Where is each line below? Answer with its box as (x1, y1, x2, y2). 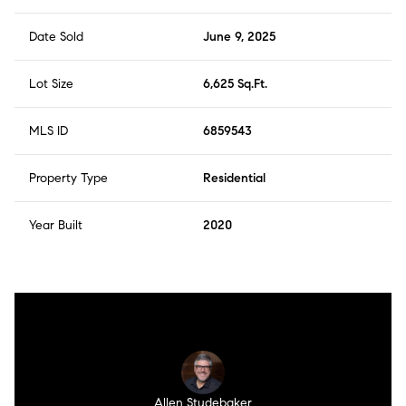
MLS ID (29, 123, 68, 140)
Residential (203, 170, 266, 187)
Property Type (29, 170, 108, 187)
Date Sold (29, 29, 83, 45)
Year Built (29, 217, 82, 234)
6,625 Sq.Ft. (203, 76, 267, 92)
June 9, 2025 (203, 29, 275, 45)
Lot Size (29, 76, 73, 92)
